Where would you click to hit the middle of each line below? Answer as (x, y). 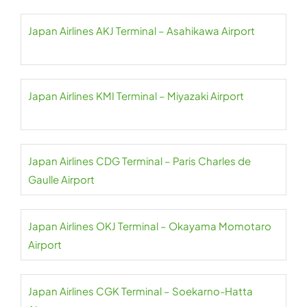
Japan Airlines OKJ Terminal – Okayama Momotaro (150, 226)
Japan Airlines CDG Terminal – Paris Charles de (139, 161)
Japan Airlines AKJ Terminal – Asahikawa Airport (142, 30)
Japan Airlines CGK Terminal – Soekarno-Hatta (140, 291)
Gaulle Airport (61, 179)
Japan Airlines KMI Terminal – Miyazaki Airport (136, 96)
